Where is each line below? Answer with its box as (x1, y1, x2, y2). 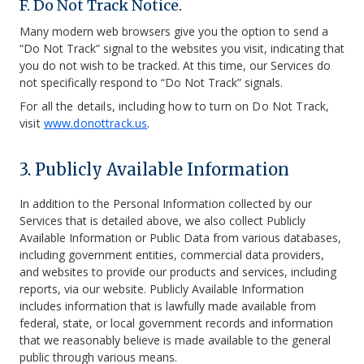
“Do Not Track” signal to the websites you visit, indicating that (19, 41, 344, 56)
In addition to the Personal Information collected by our (19, 196, 312, 211)
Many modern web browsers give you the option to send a (19, 24, 328, 39)
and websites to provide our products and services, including (19, 264, 336, 279)
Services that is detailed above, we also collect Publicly (19, 213, 305, 228)
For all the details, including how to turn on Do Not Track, (19, 98, 330, 114)
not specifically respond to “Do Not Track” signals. (19, 75, 283, 90)
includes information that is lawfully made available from (19, 298, 316, 314)
